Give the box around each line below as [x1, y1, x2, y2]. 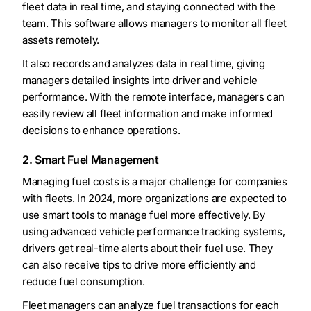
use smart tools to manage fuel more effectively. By [22, 208, 265, 222]
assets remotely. [22, 33, 100, 47]
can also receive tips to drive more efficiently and [22, 258, 256, 272]
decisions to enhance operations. [22, 124, 180, 137]
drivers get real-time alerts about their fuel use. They [22, 242, 273, 255]
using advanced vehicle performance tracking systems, [22, 225, 285, 239]
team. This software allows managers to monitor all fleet [22, 17, 287, 31]
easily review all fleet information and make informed [22, 107, 274, 121]
